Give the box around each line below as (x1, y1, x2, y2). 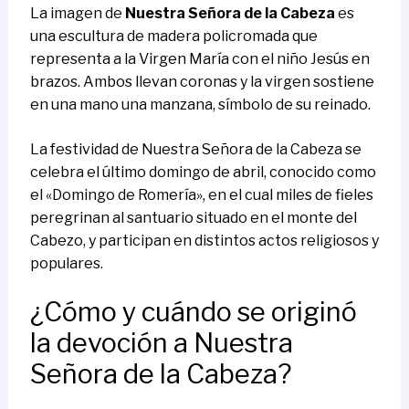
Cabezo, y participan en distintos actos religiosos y (29, 232, 379, 250)
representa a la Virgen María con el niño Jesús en (29, 50, 370, 68)
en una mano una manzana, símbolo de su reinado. (29, 96, 371, 114)
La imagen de (29, 5, 125, 23)
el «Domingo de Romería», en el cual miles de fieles (29, 186, 373, 204)
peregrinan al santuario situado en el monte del (29, 209, 357, 227)
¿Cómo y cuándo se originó (29, 296, 357, 329)
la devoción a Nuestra (29, 327, 293, 360)
